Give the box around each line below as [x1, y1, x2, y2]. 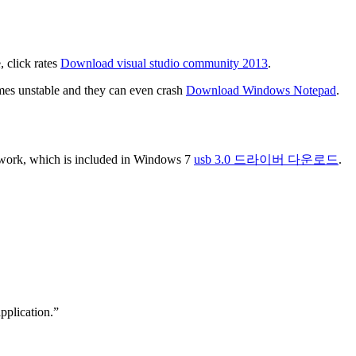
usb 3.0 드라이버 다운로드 [194, 153, 339, 167]
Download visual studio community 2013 [60, 56, 268, 71]
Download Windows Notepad [186, 83, 336, 98]
